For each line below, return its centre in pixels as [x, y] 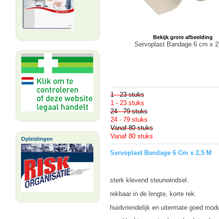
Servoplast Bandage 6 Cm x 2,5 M [161, 153]
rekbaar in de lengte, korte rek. [153, 194]
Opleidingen [38, 139]
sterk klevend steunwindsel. [149, 180]
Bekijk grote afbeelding [183, 37]
